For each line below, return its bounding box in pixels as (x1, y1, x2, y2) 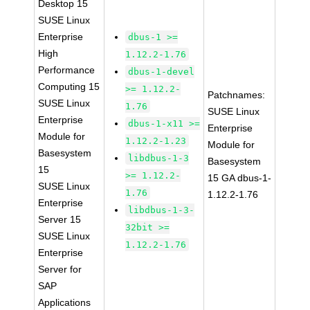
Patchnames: (208, 89, 266, 100)
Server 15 (38, 214, 82, 225)
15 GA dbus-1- (208, 172, 272, 183)
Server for (38, 264, 82, 275)
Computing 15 (38, 81, 100, 92)
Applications (38, 297, 91, 308)
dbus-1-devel (128, 66, 195, 77)
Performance (38, 64, 95, 75)
